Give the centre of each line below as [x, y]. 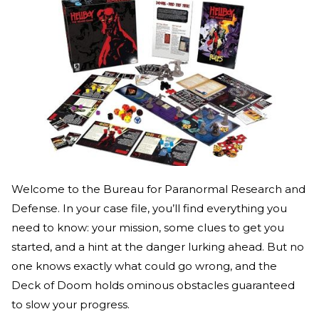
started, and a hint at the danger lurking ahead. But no [158, 247]
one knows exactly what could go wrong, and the [144, 266]
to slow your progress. [70, 305]
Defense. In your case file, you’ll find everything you [149, 209]
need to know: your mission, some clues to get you [148, 228]
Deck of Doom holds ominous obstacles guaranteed [153, 286]
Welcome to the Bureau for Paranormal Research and [158, 189]
